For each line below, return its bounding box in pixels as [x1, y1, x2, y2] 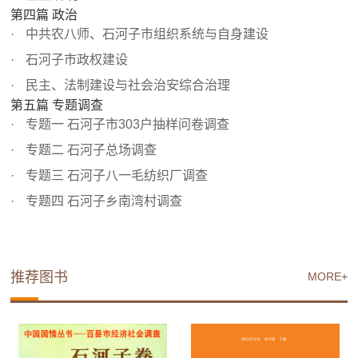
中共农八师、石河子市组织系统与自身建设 [22, 27, 269, 42]
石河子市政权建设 [22, 53, 129, 67]
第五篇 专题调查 [10, 98, 104, 113]
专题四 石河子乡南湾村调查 [22, 194, 183, 209]
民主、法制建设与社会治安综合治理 [22, 78, 231, 93]
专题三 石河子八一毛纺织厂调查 [22, 169, 209, 183]
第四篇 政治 [10, 8, 78, 22]
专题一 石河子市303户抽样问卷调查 [22, 117, 230, 132]
